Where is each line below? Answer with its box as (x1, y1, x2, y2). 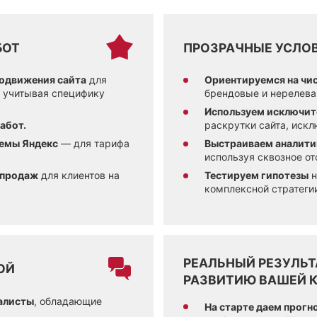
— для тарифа (58, 137, 129, 150)
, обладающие (34, 294, 102, 307)
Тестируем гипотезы (204, 169, 309, 182)
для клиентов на (38, 169, 120, 182)
